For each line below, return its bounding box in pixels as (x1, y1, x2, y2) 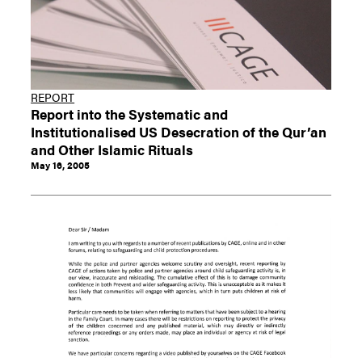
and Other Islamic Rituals (31, 139, 194, 160)
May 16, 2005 (31, 158, 90, 173)
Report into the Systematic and (31, 103, 229, 124)
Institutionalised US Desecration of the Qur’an (31, 121, 327, 142)
